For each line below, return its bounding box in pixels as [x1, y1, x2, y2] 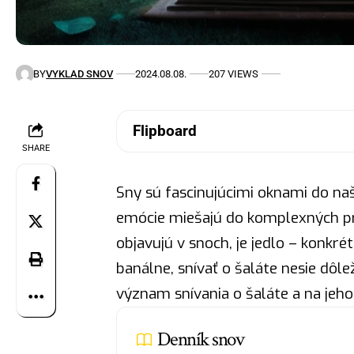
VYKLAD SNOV [46, 67, 114, 80]
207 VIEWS [209, 67, 259, 80]
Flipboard [132, 122, 197, 141]
